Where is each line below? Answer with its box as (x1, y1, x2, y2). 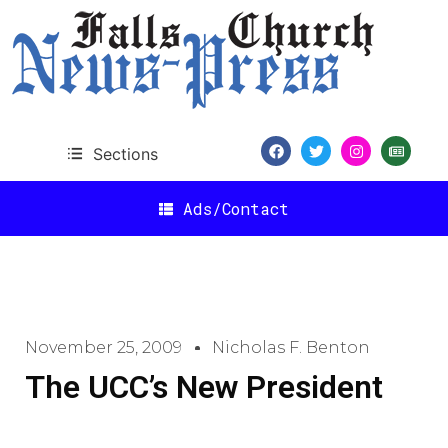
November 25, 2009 (25, 338, 182, 357)
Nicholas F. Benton (212, 338, 370, 357)
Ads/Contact (183, 197, 289, 219)
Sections (92, 143, 158, 164)
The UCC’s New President (25, 368, 383, 406)
